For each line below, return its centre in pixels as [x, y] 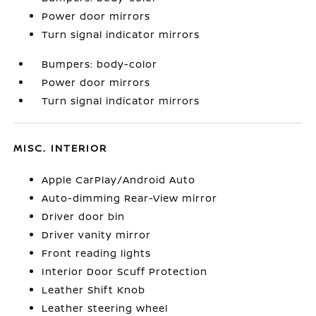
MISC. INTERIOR [61, 148]
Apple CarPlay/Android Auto [119, 180]
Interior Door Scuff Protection [125, 271]
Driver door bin [84, 216]
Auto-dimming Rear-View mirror [130, 198]
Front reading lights [97, 253]
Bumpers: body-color [100, 64]
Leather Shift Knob [94, 290]
